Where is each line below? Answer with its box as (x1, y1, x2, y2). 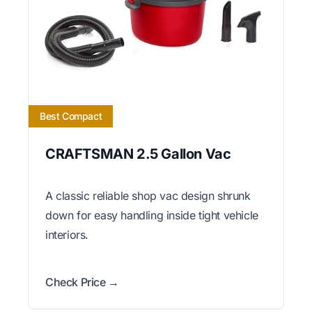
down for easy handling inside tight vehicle (45, 208, 258, 222)
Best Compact (40, 109, 102, 122)
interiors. (45, 227, 88, 242)
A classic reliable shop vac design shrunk (45, 188, 251, 203)
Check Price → (45, 274, 119, 289)
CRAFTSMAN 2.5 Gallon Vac (45, 145, 231, 162)
